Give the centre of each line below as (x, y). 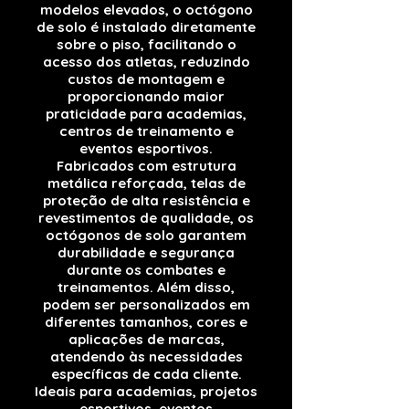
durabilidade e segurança (146, 252)
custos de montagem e (146, 79)
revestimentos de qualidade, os (146, 218)
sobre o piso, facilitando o (146, 44)
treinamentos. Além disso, (146, 287)
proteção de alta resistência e (146, 200)
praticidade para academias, (146, 114)
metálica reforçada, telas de (146, 183)
